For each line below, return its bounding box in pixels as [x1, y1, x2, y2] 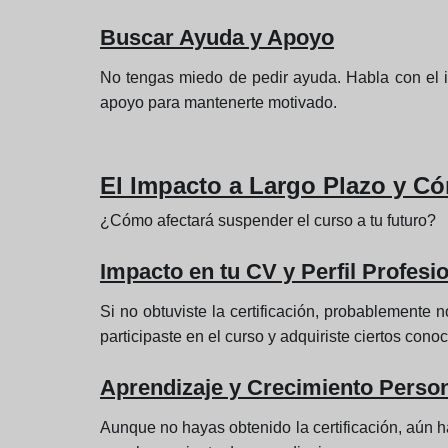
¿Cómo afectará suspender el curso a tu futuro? [100, 212, 436, 230]
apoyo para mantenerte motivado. [100, 94, 337, 112]
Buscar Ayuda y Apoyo [100, 25, 334, 51]
